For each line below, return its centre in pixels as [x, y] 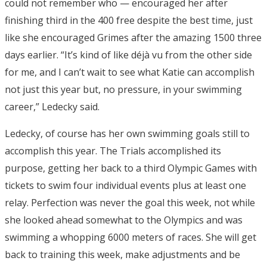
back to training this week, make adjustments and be [122, 254]
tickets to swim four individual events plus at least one [125, 185]
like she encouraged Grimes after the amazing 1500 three [133, 37]
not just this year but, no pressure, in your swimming [123, 89]
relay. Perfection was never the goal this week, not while [130, 202]
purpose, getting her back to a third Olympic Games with [131, 168]
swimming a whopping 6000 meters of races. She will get [131, 237]
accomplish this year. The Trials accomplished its [113, 150]
